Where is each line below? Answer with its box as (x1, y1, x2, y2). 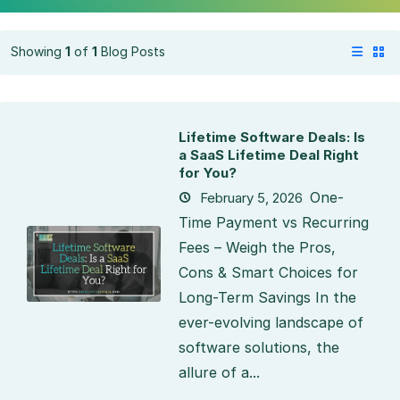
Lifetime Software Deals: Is (179, 128, 365, 146)
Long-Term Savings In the (179, 287, 356, 306)
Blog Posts (97, 44, 165, 60)
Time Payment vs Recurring (179, 212, 369, 231)
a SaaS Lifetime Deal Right (179, 146, 359, 163)
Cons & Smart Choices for (179, 262, 358, 281)
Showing (11, 44, 65, 60)
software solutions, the (179, 337, 339, 356)
